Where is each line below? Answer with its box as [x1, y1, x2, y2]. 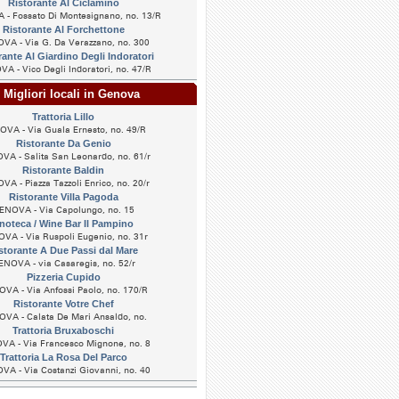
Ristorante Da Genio [15, 138, 111, 149]
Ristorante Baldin [22, 165, 104, 175]
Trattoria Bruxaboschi [12, 325, 114, 336]
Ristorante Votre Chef [12, 298, 114, 309]
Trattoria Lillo [32, 111, 94, 122]
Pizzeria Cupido [26, 272, 101, 282]
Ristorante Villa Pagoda [8, 191, 118, 202]
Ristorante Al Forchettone [2, 24, 125, 35]
